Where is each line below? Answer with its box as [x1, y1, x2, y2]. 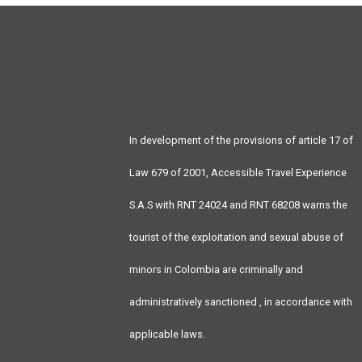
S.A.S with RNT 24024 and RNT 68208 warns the [129, 198, 347, 211]
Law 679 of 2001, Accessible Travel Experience [129, 166, 347, 179]
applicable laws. [129, 327, 205, 340]
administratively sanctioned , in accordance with [129, 295, 352, 308]
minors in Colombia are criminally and [129, 263, 303, 276]
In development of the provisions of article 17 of [129, 133, 353, 146]
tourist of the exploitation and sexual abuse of [129, 230, 343, 243]
